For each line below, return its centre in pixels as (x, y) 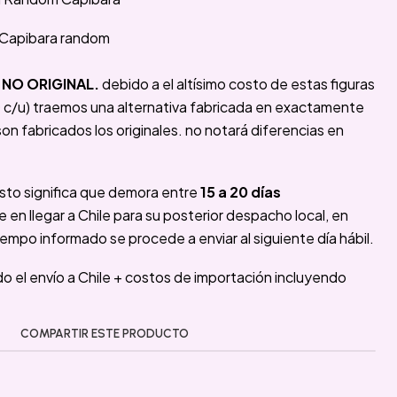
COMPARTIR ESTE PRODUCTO (105, 333)
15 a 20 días (241, 192)
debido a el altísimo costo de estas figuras (237, 84)
